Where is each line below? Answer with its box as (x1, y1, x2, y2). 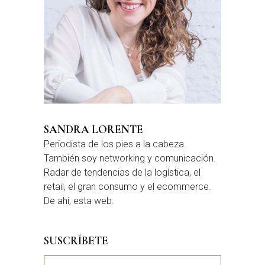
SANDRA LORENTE (44, 122, 143, 137)
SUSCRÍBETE (44, 234, 108, 248)
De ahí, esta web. (44, 195, 114, 207)
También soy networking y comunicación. (44, 153, 216, 164)
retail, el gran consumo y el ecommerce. (44, 181, 211, 193)
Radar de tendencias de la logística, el (44, 167, 201, 179)
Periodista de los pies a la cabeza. (44, 138, 186, 150)
